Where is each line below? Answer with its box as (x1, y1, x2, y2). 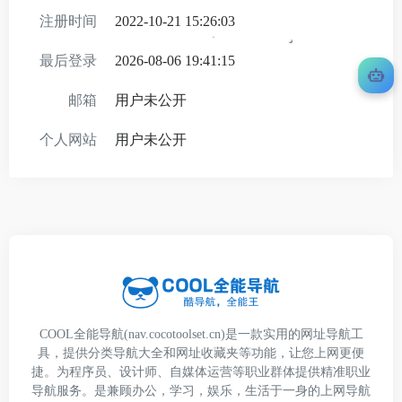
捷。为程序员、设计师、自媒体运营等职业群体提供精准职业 (31, 365, 371, 379)
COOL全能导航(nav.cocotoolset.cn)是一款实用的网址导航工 (39, 328, 363, 341)
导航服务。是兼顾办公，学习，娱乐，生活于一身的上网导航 (31, 384, 371, 398)
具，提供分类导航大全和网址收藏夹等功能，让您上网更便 (38, 346, 364, 360)
